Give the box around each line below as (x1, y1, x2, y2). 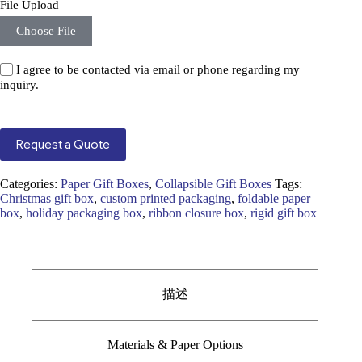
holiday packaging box (26, 205, 142, 220)
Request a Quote (16, 137, 110, 152)
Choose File (16, 24, 76, 38)
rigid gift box (250, 205, 317, 220)
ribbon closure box (149, 205, 244, 220)
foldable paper (238, 191, 310, 205)
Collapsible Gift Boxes (155, 176, 271, 191)
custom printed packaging (100, 191, 231, 205)
